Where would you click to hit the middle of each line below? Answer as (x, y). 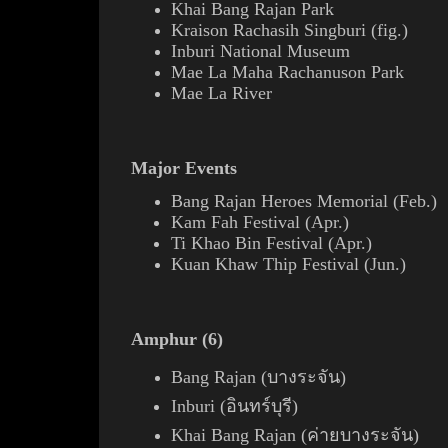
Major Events (184, 168)
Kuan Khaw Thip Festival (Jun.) (288, 264)
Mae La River (221, 93)
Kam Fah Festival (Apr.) (260, 222)
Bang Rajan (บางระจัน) (258, 377)
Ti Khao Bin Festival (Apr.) (271, 243)
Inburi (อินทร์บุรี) (234, 406)
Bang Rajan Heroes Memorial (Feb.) (304, 201)
